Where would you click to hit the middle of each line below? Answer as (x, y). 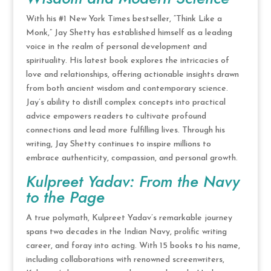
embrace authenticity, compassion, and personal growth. (132, 158)
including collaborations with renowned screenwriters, (125, 260)
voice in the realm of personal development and (116, 47)
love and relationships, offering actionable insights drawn (132, 74)
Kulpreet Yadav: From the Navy (132, 181)
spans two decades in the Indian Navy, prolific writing (126, 232)
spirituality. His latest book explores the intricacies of (127, 60)
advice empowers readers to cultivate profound (116, 116)
